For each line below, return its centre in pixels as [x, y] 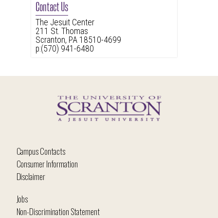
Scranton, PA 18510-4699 [78, 40]
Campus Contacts [41, 151]
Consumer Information [47, 164]
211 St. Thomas [62, 31]
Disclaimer [31, 176]
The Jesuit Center [65, 23]
